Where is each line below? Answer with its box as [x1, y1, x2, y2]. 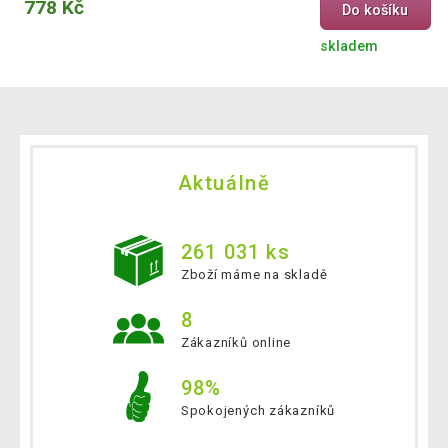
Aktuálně [177, 171, 271, 196]
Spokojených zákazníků [180, 402, 336, 418]
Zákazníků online [180, 334, 292, 350]
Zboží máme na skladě [180, 266, 328, 282]
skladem [319, 38, 378, 56]
